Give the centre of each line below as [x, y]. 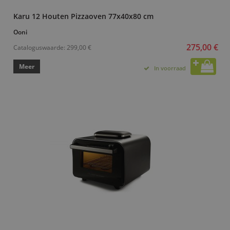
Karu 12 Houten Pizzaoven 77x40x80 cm [83, 16]
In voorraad [170, 68]
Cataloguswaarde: [40, 47]
